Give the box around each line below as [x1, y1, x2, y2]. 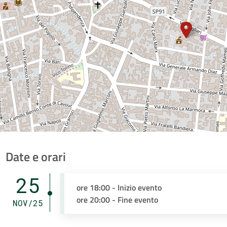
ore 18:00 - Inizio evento [77, 181, 162, 194]
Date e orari [5, 147, 66, 166]
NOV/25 [12, 198, 43, 208]
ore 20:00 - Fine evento [77, 194, 159, 206]
